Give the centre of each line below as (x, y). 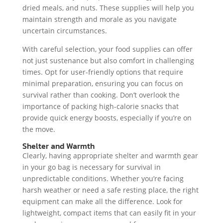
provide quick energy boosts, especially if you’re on (107, 117)
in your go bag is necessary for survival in (91, 167)
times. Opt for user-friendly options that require (103, 72)
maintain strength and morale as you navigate (99, 19)
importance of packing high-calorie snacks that (100, 106)
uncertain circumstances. (64, 30)
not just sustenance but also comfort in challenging (108, 60)
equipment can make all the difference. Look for (102, 201)
